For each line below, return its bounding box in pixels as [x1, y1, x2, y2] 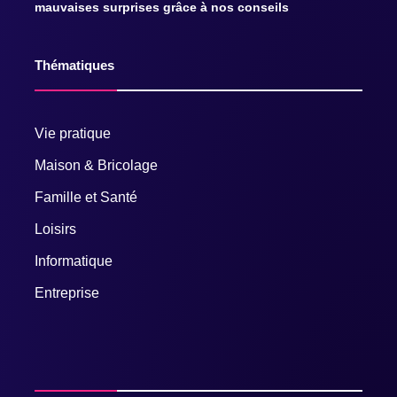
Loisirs [35, 221, 76, 237]
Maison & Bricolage [35, 157, 158, 173]
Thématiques [35, 57, 114, 73]
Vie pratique [35, 125, 111, 141]
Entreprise [35, 284, 99, 300]
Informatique [35, 253, 113, 269]
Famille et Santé [35, 189, 137, 205]
